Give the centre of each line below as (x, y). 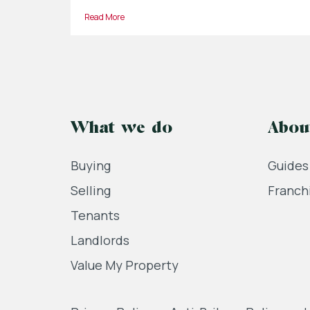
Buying (91, 165)
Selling (91, 190)
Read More (104, 17)
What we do (121, 129)
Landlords (100, 240)
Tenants (95, 215)
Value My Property (125, 265)
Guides (288, 165)
